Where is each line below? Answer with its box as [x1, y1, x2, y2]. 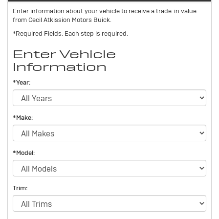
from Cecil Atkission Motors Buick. [13, 15, 111, 24]
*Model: [13, 148, 35, 157]
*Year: [13, 78, 30, 87]
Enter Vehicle [13, 46, 116, 62]
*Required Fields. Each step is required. [13, 29, 128, 38]
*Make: [13, 113, 33, 122]
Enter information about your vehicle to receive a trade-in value [13, 6, 197, 15]
